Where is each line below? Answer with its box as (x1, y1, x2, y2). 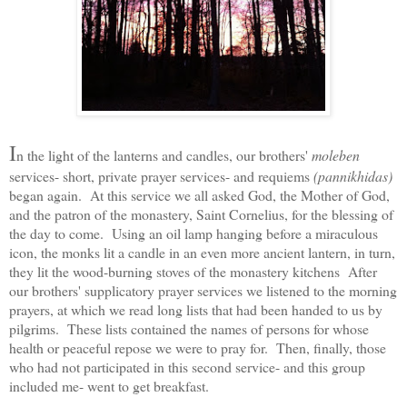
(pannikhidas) (313, 165, 392, 185)
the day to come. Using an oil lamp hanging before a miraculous (9, 223, 378, 243)
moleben (308, 144, 360, 164)
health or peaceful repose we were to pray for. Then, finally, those (9, 337, 386, 357)
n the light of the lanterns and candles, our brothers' (16, 144, 308, 164)
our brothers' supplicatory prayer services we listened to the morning (9, 280, 397, 300)
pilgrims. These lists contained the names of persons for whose (9, 318, 369, 338)
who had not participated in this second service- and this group (9, 356, 365, 376)
